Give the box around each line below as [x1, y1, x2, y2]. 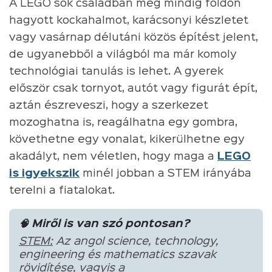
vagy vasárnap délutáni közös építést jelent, [9, 32, 258, 42]
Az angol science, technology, [53, 236, 219, 246]
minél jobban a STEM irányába [80, 168, 251, 178]
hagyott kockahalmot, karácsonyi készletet [9, 15, 248, 25]
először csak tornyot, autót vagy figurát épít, [9, 83, 257, 93]
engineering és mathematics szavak [19, 250, 216, 260]
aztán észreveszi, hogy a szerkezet [9, 100, 208, 110]
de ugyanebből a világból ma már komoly [9, 49, 237, 59]
